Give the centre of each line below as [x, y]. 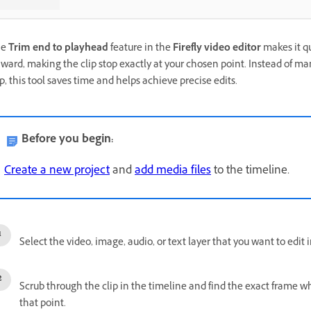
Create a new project [57, 171]
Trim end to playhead [58, 49]
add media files [173, 171]
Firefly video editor [218, 49]
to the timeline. [250, 171]
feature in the [141, 49]
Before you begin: [67, 140]
